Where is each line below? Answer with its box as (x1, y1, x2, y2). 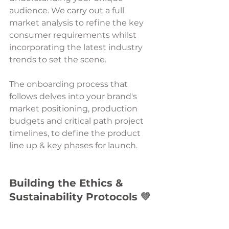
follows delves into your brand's (9, 91, 139, 101)
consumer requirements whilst (9, 30, 139, 40)
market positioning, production (9, 103, 140, 113)
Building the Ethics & (9, 176, 126, 189)
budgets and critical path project (9, 116, 146, 126)
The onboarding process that (9, 79, 130, 89)
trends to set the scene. (9, 54, 108, 64)
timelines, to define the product (9, 128, 143, 138)
